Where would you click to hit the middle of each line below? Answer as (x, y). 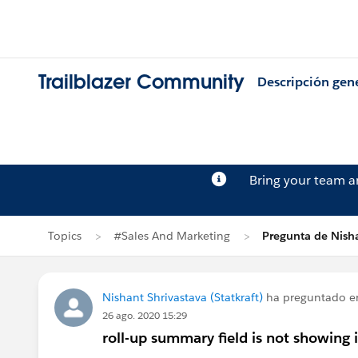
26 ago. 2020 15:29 (145, 315)
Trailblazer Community (141, 82)
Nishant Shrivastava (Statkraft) (183, 297)
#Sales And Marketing (172, 236)
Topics (65, 236)
